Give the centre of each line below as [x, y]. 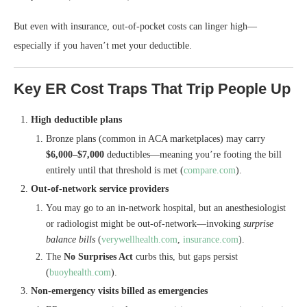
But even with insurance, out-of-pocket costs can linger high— [135, 26]
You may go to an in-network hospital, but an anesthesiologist [166, 208]
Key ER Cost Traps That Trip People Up [152, 88]
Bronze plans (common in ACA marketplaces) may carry [156, 138]
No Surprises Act [98, 256]
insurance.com [211, 239]
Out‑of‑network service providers [100, 188]
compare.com [210, 170]
